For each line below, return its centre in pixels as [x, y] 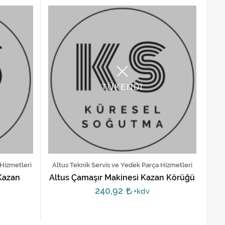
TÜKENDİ [122, 87]
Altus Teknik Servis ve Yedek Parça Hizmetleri [122, 165]
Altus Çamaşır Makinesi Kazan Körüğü [122, 177]
